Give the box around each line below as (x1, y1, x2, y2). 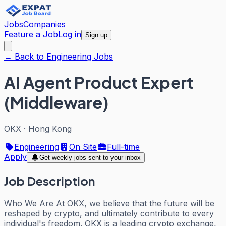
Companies (23, 19, 66, 29)
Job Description (4, 173, 95, 188)
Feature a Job (4, 29, 58, 39)
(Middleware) (4, 92, 108, 113)
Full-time (107, 141, 140, 152)
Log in (58, 29, 81, 39)
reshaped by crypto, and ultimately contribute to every (4, 208, 214, 218)
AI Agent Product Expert (4, 72, 193, 93)
